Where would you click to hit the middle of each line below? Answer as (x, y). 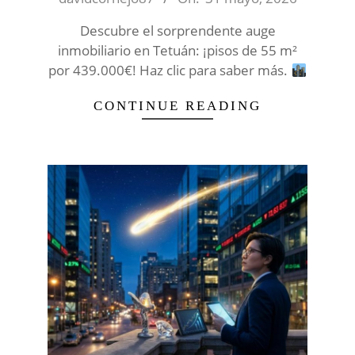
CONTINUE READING (177, 105)
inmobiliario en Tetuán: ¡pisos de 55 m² (177, 50)
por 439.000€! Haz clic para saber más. (170, 70)
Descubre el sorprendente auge (177, 30)
